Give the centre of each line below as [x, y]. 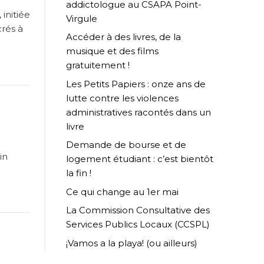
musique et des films [112, 51]
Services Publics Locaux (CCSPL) [139, 225]
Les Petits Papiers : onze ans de [136, 84]
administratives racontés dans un [138, 112]
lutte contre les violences [122, 98]
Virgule [82, 18]
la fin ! [79, 173]
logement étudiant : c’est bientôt [140, 159]
